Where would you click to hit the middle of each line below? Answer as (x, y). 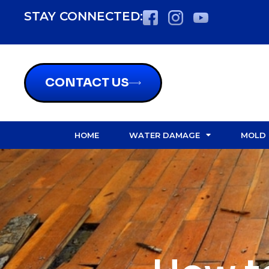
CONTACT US (87, 82)
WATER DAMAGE (164, 135)
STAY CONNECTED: (83, 16)
